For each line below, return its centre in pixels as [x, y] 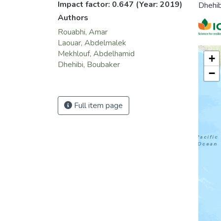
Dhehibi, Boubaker [89, 65]
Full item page [97, 106]
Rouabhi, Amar [83, 32]
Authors [73, 18]
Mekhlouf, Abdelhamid [96, 54]
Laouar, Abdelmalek [92, 43]
